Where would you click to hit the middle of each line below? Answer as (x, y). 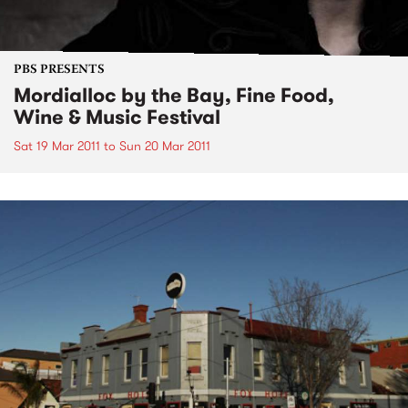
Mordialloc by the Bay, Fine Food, (174, 95)
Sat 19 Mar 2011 (57, 145)
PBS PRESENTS (59, 70)
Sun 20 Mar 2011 (165, 145)
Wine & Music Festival (117, 117)
